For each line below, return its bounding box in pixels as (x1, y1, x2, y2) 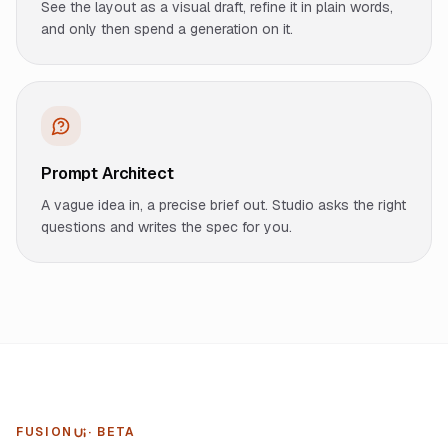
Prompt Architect (41, 163, 174, 184)
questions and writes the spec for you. (41, 218, 292, 236)
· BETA (88, 424, 137, 440)
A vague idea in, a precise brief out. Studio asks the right (41, 196, 406, 214)
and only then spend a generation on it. (41, 20, 293, 38)
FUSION (16, 424, 74, 440)
